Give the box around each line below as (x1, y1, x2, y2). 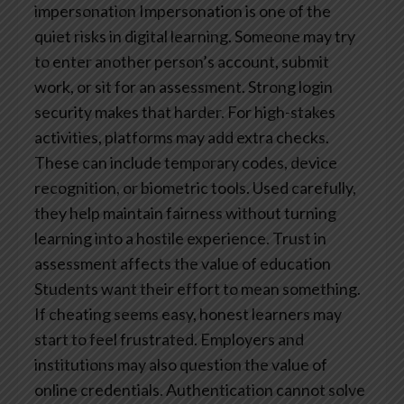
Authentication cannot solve (163, 379, 365, 399)
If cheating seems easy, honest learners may (34, 303, 342, 324)
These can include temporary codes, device (34, 151, 337, 172)
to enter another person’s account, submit (34, 50, 329, 71)
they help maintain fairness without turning (34, 202, 336, 223)
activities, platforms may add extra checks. (34, 126, 329, 147)
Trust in (270, 227, 326, 248)
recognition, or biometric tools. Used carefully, (34, 177, 356, 197)
